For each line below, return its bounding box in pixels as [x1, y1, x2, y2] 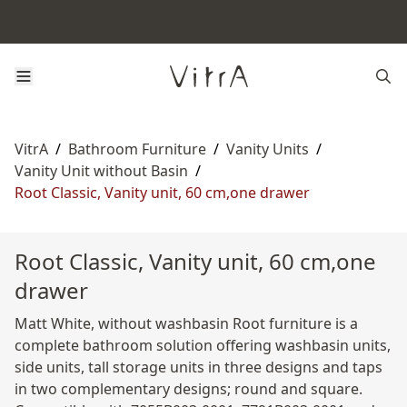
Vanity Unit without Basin [15, 161, 188, 181]
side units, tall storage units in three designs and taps [15, 357, 382, 377]
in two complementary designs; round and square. [15, 379, 362, 399]
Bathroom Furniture [68, 139, 206, 159]
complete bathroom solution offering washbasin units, [15, 335, 391, 355]
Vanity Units [226, 139, 309, 159]
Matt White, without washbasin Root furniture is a [15, 313, 358, 333]
